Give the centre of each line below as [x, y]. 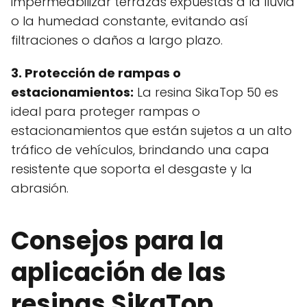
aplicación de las [119, 273]
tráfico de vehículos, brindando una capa [140, 150]
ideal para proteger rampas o [106, 112]
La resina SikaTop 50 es [206, 93]
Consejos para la [117, 241]
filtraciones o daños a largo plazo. [117, 40]
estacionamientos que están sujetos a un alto [151, 131]
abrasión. [40, 188]
